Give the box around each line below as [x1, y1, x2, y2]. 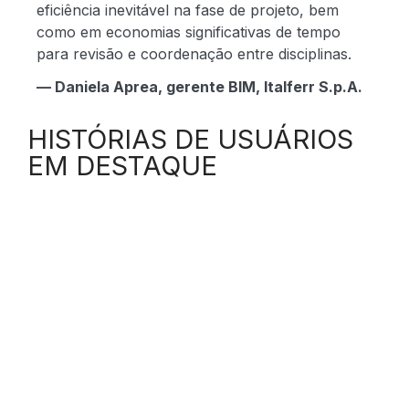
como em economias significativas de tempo [37, 23, 341, 41]
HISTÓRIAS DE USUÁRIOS [27, 123, 353, 155]
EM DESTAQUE [27, 150, 217, 182]
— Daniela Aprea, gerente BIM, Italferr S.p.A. [37, 78, 362, 96]
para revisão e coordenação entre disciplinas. [37, 45, 351, 63]
